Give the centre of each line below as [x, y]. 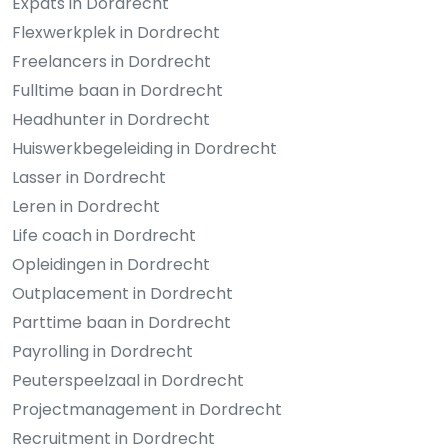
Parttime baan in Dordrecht [121, 322]
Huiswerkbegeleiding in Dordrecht [144, 148]
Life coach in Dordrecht [104, 235]
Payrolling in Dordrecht [102, 351]
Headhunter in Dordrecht [111, 119]
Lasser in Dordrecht [89, 177]
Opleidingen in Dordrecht [111, 264]
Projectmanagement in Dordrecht [147, 409]
